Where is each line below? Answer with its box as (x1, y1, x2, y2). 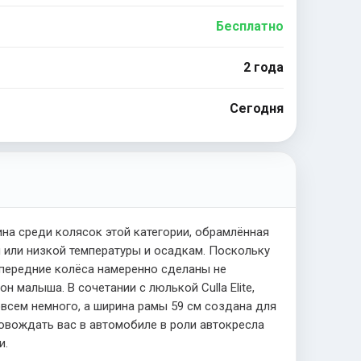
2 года (243, 60, 284, 75)
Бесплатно (215, 19, 284, 34)
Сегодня (229, 101, 284, 116)
